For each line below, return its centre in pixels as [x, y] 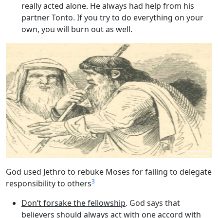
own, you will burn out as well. [77, 29]
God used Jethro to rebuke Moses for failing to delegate [109, 172]
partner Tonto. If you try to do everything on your [112, 17]
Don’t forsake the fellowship [73, 203]
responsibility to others [49, 183]
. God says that [153, 203]
